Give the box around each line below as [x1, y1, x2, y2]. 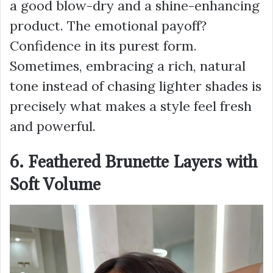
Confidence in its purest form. [10, 37, 197, 54]
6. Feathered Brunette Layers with [10, 152, 258, 173]
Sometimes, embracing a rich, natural [10, 57, 246, 74]
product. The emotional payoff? [10, 16, 207, 34]
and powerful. [10, 117, 96, 135]
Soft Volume [10, 174, 101, 196]
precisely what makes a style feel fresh [10, 97, 252, 115]
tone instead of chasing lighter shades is [10, 77, 261, 94]
